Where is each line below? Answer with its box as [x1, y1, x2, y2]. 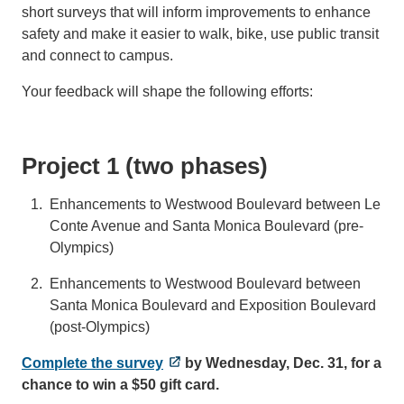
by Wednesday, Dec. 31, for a [181, 354, 381, 371]
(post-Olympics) [50, 318, 151, 335]
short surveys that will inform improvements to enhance [22, 4, 371, 20]
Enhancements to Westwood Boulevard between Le [50, 196, 381, 212]
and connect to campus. [22, 47, 173, 63]
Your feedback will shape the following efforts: [22, 83, 317, 99]
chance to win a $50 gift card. [22, 376, 219, 392]
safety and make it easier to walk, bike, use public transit [22, 25, 379, 41]
